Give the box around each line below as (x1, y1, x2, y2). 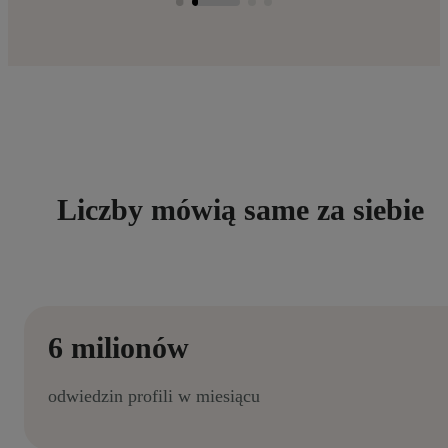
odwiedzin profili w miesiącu (48, 385, 260, 406)
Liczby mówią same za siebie (56, 192, 424, 226)
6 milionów (48, 330, 189, 364)
